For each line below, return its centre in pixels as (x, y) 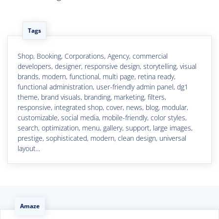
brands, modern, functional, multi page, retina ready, (97, 76)
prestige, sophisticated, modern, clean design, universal (102, 138)
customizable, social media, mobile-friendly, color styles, (102, 117)
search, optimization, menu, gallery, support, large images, (105, 128)
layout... (29, 148)
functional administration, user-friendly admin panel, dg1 (103, 87)
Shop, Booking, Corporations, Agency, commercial (93, 56)
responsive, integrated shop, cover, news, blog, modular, (103, 107)
